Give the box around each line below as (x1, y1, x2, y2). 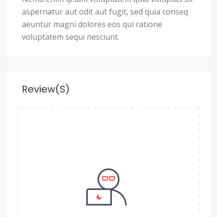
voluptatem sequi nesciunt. (22, 31, 119, 43)
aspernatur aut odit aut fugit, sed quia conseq (22, 6, 188, 17)
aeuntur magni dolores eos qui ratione (22, 19, 162, 30)
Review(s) (22, 82, 70, 96)
